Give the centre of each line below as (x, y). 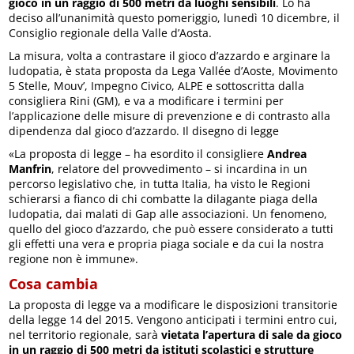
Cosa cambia (54, 283)
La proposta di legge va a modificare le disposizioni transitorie (173, 304)
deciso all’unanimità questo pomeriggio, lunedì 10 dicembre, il (175, 17)
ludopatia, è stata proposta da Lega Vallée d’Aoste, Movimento (173, 70)
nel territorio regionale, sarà (85, 334)
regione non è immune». (74, 258)
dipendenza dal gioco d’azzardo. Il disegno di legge (144, 130)
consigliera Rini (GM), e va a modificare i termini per (147, 100)
